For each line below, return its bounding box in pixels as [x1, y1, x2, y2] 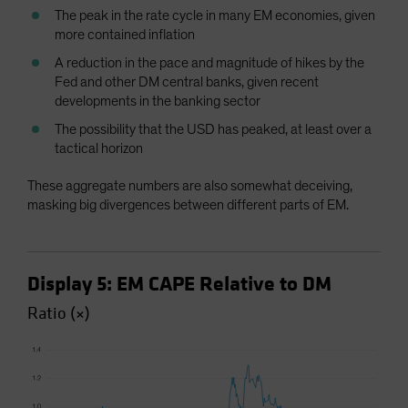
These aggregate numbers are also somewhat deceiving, [27, 178, 352, 193]
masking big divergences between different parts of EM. [27, 197, 352, 212]
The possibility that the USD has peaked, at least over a [55, 121, 372, 137]
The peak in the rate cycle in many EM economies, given [55, 7, 375, 23]
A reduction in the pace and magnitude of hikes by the [55, 55, 364, 70]
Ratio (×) [27, 301, 90, 324]
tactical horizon [55, 140, 146, 156]
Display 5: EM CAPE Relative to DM [27, 270, 331, 297]
